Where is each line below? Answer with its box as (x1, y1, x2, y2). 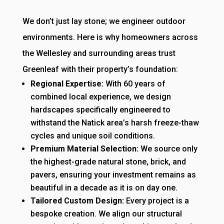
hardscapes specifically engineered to (30, 105, 170, 115)
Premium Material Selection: (30, 144, 140, 154)
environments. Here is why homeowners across (22, 32, 198, 42)
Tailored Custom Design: (30, 196, 124, 206)
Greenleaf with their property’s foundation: (22, 64, 178, 74)
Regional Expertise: (30, 79, 105, 89)
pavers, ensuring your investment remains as (30, 170, 196, 180)
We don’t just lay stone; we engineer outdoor (22, 16, 185, 26)
